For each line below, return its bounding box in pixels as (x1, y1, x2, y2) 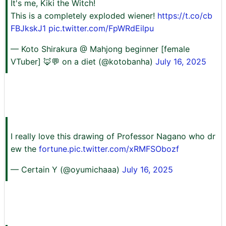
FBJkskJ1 (11, 23, 46, 34)
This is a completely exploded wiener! (11, 11, 157, 21)
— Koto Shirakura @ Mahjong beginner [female (11, 44, 190, 54)
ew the (11, 144, 39, 154)
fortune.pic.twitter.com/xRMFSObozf (39, 144, 179, 154)
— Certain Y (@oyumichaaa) (11, 164, 122, 175)
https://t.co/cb (157, 11, 212, 21)
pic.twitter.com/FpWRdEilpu (48, 23, 154, 34)
